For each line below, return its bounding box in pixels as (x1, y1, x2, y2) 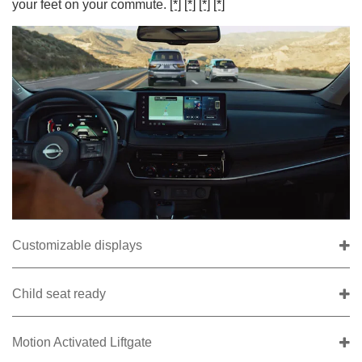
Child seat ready (12, 287, 106, 301)
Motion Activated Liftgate (12, 335, 152, 350)
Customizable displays (12, 238, 142, 253)
